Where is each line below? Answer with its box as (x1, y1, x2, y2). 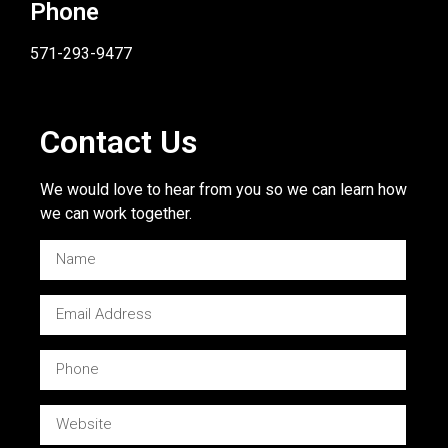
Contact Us (40, 122, 197, 161)
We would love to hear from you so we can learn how (40, 179, 407, 199)
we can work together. (40, 203, 192, 223)
